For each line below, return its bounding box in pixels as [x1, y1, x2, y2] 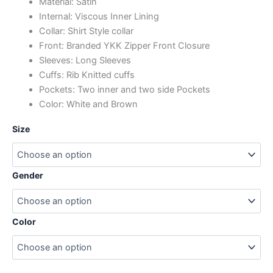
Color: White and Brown [38, 99, 138, 110]
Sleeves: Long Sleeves [38, 55, 131, 66]
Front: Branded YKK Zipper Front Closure [38, 40, 210, 52]
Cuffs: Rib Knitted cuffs [38, 69, 135, 81]
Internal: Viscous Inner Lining [38, 11, 159, 23]
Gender [12, 169, 43, 180]
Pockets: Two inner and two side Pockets [38, 84, 210, 96]
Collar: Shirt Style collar [38, 26, 133, 37]
